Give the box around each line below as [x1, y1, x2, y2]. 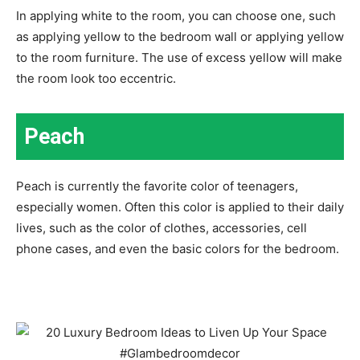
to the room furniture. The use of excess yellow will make [16, 50, 342, 65]
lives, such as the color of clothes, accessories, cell [16, 220, 307, 235]
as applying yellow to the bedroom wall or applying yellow [16, 29, 344, 44]
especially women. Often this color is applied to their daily [16, 199, 344, 215]
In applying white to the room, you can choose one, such [16, 8, 336, 23]
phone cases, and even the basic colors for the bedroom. [16, 241, 339, 256]
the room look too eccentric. [16, 71, 176, 86]
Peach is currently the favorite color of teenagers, [16, 178, 298, 194]
